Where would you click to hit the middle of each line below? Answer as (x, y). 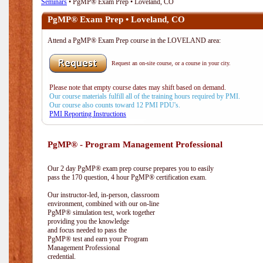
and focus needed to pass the (87, 230)
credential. (62, 257)
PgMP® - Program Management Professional (135, 144)
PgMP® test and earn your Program (98, 239)
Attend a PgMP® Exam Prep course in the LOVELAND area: (134, 41)
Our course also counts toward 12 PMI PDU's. (115, 105)
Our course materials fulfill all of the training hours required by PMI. (145, 96)
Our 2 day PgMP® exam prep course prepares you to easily (131, 168)
